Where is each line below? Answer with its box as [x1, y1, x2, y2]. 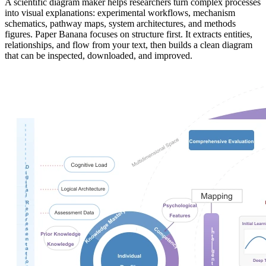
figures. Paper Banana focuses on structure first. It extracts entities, [5, 29, 252, 40]
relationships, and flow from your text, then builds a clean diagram [5, 40, 252, 50]
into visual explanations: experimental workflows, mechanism [5, 8, 235, 18]
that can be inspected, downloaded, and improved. [5, 50, 192, 61]
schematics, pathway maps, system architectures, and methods [5, 18, 236, 29]
